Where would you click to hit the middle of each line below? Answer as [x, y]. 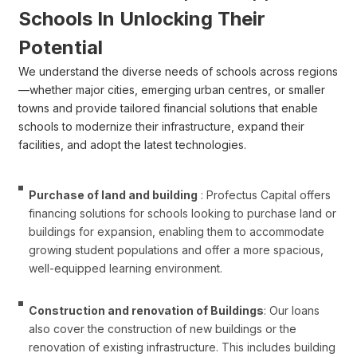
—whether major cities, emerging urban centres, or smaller [172, 90]
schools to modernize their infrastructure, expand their [162, 127]
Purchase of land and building [113, 194]
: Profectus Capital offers [264, 194]
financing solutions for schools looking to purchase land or [182, 213]
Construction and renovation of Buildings [146, 310]
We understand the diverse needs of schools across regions [178, 72]
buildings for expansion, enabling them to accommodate [176, 231]
